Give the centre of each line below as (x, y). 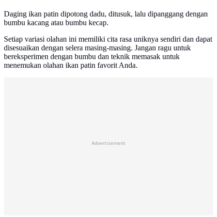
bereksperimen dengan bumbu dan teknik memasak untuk (92, 56)
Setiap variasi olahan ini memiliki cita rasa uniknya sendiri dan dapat (108, 39)
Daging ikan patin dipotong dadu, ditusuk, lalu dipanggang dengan (106, 14)
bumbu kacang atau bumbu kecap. (56, 22)
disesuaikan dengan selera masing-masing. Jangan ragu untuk (97, 47)
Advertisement (108, 143)
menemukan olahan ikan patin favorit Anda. (71, 65)
